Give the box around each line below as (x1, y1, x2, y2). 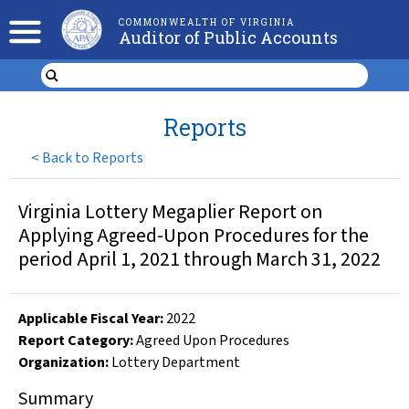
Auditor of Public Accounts (118, 26, 338, 48)
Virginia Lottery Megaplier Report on (18, 198, 323, 226)
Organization (18, 352, 105, 372)
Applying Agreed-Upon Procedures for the (18, 222, 369, 250)
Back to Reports (42, 147, 144, 168)
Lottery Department (111, 352, 240, 372)
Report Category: (18, 330, 133, 351)
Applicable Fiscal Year (18, 309, 160, 329)
